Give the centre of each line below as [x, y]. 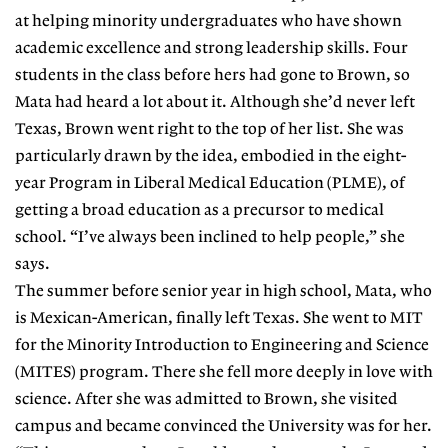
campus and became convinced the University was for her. [223, 426]
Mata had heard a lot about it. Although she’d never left [215, 102]
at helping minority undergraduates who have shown [208, 21]
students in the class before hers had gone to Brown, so [212, 75]
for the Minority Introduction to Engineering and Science [222, 345]
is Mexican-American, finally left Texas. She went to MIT [219, 318]
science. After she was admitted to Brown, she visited [206, 399]
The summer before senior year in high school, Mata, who [223, 291]
